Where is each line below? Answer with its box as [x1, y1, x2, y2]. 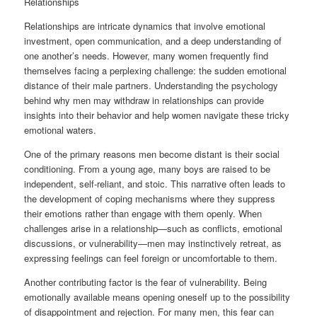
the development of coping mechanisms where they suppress [24, 192, 276, 205]
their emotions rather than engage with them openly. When [24, 207, 263, 220]
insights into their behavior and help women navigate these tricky [24, 108, 290, 122]
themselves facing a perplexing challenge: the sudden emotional [24, 64, 287, 77]
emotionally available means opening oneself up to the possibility [24, 290, 291, 304]
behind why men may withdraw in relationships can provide [24, 93, 265, 107]
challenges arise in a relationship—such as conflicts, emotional [24, 221, 283, 235]
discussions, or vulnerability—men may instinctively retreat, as [24, 236, 282, 250]
